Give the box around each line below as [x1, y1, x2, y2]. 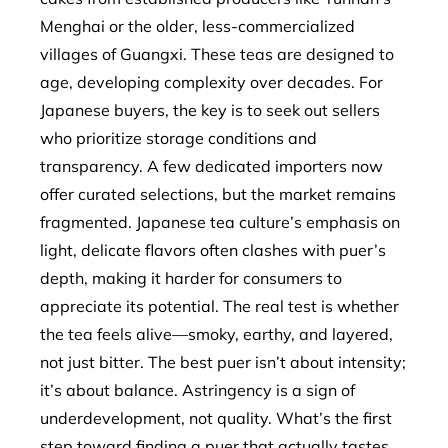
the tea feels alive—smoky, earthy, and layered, [40, 324, 393, 344]
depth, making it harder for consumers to [40, 268, 342, 288]
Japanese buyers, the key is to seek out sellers [40, 100, 380, 120]
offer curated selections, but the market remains [40, 184, 396, 204]
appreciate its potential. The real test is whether [40, 296, 399, 316]
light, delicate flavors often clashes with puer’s [40, 240, 386, 260]
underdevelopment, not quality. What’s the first [40, 408, 392, 428]
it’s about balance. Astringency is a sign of [40, 380, 355, 400]
